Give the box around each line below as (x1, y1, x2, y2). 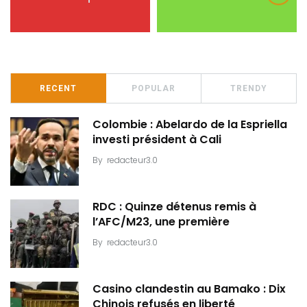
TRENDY (230, 84, 267, 94)
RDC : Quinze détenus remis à (93, 199, 256, 215)
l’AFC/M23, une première (93, 214, 230, 230)
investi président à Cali (93, 132, 221, 148)
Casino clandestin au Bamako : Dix (93, 281, 286, 297)
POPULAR (132, 84, 175, 94)
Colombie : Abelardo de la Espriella (93, 116, 287, 133)
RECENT (40, 84, 77, 94)
